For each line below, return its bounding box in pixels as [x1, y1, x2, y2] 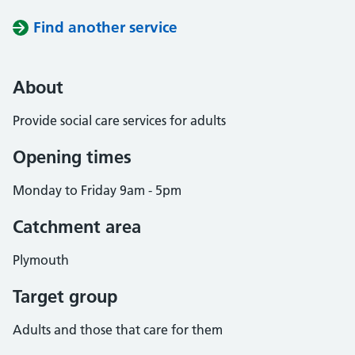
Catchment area [13, 216, 141, 238]
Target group [13, 285, 117, 307]
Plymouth [13, 252, 69, 268]
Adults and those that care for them [13, 322, 223, 338]
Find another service [33, 18, 177, 36]
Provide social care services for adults [13, 113, 226, 128]
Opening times [13, 146, 132, 168]
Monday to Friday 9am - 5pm [13, 182, 181, 198]
